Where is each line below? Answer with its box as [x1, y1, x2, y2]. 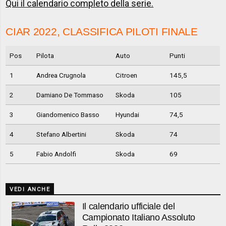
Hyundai [115, 110, 139, 119]
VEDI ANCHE [10, 186, 50, 193]
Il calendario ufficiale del [82, 201, 175, 212]
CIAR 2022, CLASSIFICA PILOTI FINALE [6, 26, 198, 38]
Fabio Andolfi [36, 150, 76, 158]
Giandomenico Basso [36, 110, 99, 119]
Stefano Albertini [36, 130, 86, 139]
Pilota [36, 51, 54, 60]
